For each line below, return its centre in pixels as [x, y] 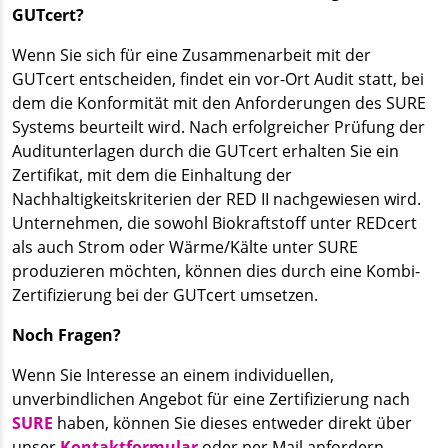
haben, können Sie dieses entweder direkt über [232, 422]
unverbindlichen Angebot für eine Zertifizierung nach [211, 398]
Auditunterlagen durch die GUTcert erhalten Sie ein [205, 150]
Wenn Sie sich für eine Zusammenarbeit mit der [191, 54]
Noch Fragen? [66, 334]
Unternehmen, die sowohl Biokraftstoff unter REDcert [214, 222]
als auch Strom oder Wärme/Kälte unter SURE [185, 246]
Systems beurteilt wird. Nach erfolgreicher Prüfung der [218, 126]
